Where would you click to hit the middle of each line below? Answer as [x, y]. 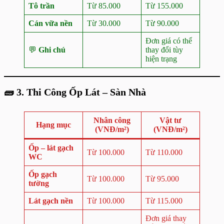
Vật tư [170, 120]
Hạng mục [53, 125]
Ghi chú [52, 50]
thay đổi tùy [164, 50]
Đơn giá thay [166, 218]
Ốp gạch [43, 174]
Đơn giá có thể [169, 41]
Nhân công [112, 120]
